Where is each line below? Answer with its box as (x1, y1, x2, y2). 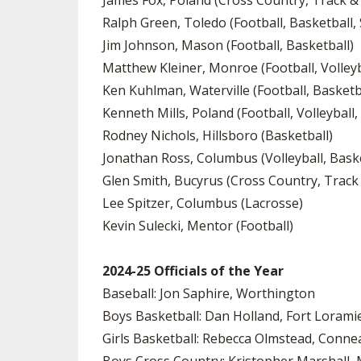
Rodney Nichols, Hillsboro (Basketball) (102, 127, 333, 144)
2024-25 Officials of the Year (102, 262, 284, 280)
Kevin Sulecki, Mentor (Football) (102, 217, 293, 234)
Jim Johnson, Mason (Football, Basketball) (102, 36, 354, 54)
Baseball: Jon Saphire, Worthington (102, 284, 315, 302)
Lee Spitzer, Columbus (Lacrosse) (102, 194, 303, 212)
